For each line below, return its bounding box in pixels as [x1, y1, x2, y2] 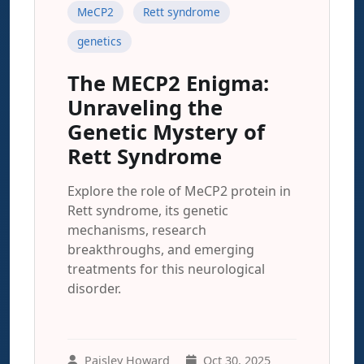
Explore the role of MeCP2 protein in [67, 182, 291, 200]
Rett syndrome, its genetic [67, 201, 228, 219]
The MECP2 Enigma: [67, 69, 269, 97]
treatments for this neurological [67, 260, 265, 278]
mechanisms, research [67, 221, 206, 239]
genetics [77, 33, 122, 49]
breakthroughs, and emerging [67, 240, 254, 258]
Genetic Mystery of [67, 118, 265, 146]
